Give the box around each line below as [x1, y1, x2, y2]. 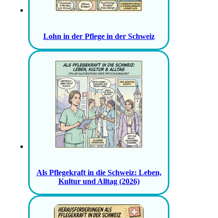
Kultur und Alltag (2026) [58, 177, 140, 186]
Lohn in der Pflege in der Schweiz [43, 32, 155, 41]
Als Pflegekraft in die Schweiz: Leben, [36, 168, 162, 177]
